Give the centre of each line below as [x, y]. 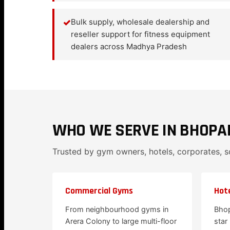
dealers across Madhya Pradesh [129, 46]
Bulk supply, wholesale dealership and [140, 22]
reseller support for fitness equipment [140, 34]
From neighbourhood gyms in [117, 209]
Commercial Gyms [99, 191]
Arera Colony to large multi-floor [121, 221]
